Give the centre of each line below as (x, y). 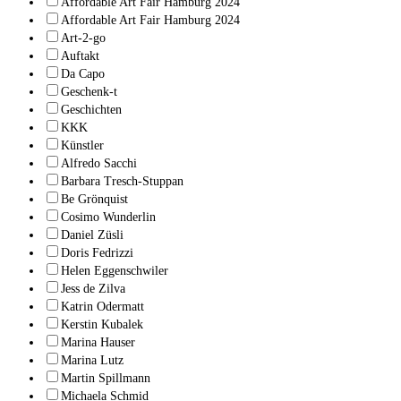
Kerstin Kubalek (102, 324)
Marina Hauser (98, 342)
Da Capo (83, 73)
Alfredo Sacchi (99, 163)
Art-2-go (83, 38)
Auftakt (80, 55)
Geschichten (91, 109)
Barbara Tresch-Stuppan (122, 181)
